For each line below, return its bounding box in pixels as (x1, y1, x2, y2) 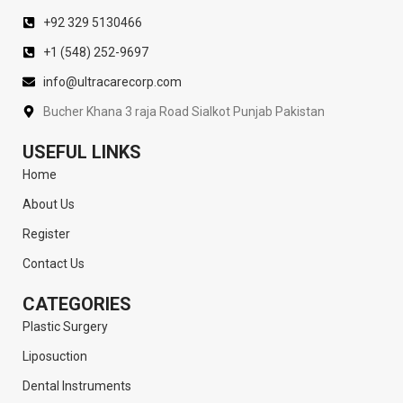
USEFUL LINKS (22, 140, 141, 163)
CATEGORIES (22, 292, 131, 315)
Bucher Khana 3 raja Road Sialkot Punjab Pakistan (42, 103, 325, 119)
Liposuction (22, 348, 87, 363)
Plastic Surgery (22, 318, 108, 334)
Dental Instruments (22, 378, 131, 393)
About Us (22, 196, 75, 211)
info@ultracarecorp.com (42, 74, 182, 89)
